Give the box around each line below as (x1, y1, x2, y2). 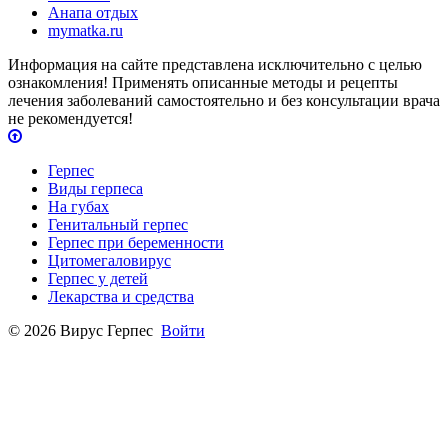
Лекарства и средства (48, 288, 194, 306)
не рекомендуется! (8, 110, 133, 128)
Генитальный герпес (48, 216, 188, 234)
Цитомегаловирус (48, 252, 171, 270)
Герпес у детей (48, 270, 148, 288)
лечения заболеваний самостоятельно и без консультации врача (8, 92, 440, 110)
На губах (48, 198, 109, 216)
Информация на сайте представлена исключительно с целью (8, 56, 422, 74)
